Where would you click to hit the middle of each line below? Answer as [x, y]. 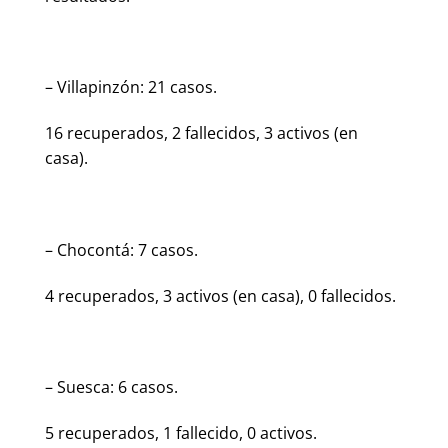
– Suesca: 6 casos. [111, 387]
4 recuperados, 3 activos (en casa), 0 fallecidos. [220, 295]
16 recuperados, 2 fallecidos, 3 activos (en [201, 133]
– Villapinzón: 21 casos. [131, 87]
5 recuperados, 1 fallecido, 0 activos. [181, 432]
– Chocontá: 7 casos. [121, 249]
